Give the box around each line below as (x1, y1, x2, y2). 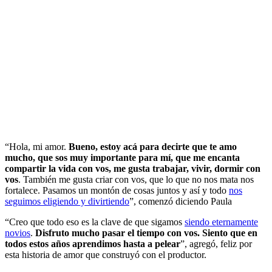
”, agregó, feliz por (180, 238, 252, 249)
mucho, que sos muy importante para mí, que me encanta (5, 152, 240, 163)
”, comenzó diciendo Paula (129, 195, 232, 206)
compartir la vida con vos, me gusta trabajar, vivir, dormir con (5, 163, 260, 174)
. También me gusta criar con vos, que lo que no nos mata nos (18, 174, 254, 185)
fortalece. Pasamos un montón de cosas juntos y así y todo (5, 185, 229, 195)
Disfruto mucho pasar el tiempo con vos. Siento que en (35, 227, 257, 238)
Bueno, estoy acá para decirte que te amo (69, 141, 237, 152)
